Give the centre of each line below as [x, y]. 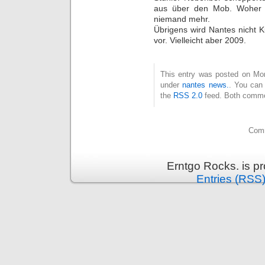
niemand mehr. [182, 19]
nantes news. [206, 85]
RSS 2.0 [188, 95]
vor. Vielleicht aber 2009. [200, 40]
